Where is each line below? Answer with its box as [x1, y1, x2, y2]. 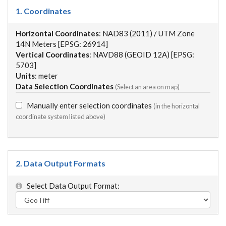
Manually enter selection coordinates [22, 101, 153, 110]
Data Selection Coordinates [16, 82, 114, 91]
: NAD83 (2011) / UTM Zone [99, 29, 195, 38]
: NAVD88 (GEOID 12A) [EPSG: [89, 50, 194, 59]
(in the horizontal [153, 102, 200, 110]
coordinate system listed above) [16, 112, 105, 121]
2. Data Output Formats [16, 158, 105, 168]
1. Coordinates [16, 6, 71, 16]
